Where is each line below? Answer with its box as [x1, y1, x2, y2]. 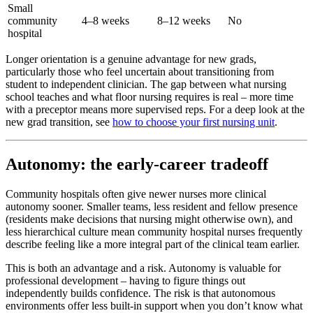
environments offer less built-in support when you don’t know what [6, 299, 303, 312]
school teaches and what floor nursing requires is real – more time [6, 91, 293, 103]
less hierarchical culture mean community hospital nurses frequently [6, 225, 303, 238]
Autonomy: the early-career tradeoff [6, 155, 268, 174]
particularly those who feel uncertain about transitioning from [6, 66, 274, 78]
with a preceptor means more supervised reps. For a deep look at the [6, 103, 305, 116]
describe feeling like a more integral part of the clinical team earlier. [6, 238, 300, 250]
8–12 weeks [157, 15, 210, 27]
